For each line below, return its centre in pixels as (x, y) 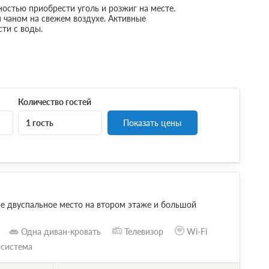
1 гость (40, 122)
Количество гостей (55, 101)
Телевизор (144, 231)
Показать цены (153, 122)
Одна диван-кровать (61, 231)
